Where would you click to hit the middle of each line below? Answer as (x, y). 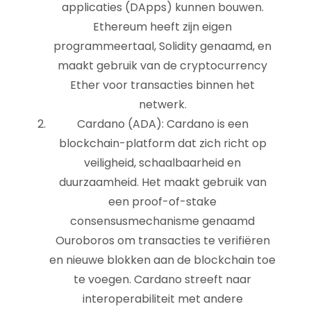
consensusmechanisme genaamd (162, 221)
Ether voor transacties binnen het (162, 85)
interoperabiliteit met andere (162, 299)
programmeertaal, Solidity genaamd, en (162, 46)
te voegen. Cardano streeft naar (162, 279)
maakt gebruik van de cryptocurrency (162, 66)
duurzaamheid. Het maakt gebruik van (162, 182)
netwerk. (162, 104)
